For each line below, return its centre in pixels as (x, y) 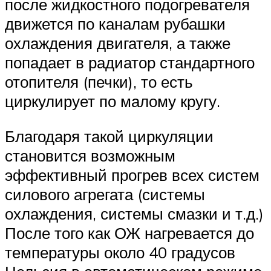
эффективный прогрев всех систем (132, 175)
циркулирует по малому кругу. (113, 101)
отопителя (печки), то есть (99, 82)
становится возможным (90, 156)
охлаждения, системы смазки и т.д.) (134, 214)
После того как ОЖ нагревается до (129, 233)
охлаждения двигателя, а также (118, 43)
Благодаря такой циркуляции (109, 136)
